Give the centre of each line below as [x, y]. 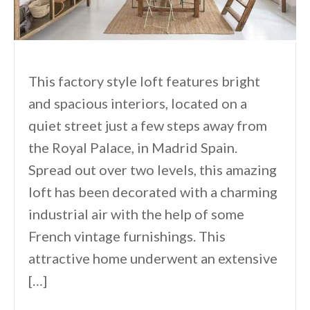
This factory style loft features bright [144, 81]
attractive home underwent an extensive [153, 258]
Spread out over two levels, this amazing [153, 169]
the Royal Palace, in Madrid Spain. [133, 147]
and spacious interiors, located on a [138, 103]
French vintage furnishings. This [127, 236]
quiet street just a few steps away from [148, 125]
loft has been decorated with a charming [153, 191]
